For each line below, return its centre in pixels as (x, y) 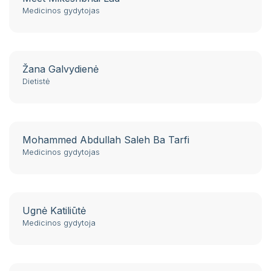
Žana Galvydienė (60, 69)
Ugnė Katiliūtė (54, 211)
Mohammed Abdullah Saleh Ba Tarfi (106, 140)
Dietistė (36, 81)
